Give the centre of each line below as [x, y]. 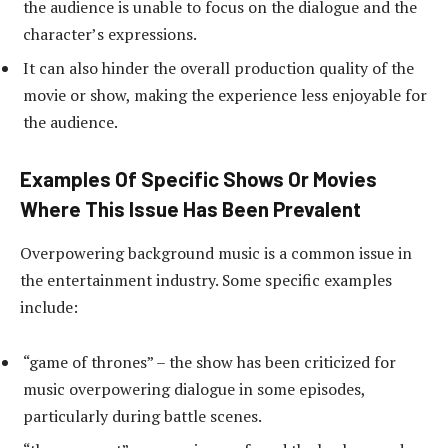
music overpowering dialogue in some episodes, [194, 389]
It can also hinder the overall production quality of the [218, 67]
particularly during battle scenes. [142, 416]
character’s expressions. [110, 33]
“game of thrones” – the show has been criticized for [209, 362]
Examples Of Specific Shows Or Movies [198, 179]
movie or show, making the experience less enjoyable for [225, 94]
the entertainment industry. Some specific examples [206, 279]
